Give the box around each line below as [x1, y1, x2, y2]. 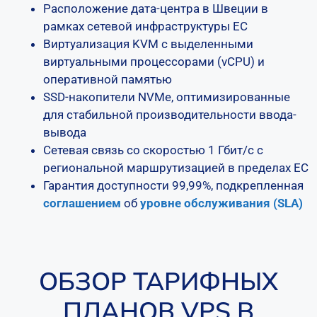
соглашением [43, 196, 121, 210]
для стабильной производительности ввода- [43, 108, 296, 122]
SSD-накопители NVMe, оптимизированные [43, 90, 290, 104]
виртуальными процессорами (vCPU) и [43, 54, 265, 69]
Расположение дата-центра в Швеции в [43, 1, 268, 16]
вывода [43, 125, 86, 139]
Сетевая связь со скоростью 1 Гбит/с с [43, 143, 263, 157]
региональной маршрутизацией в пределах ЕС [43, 161, 309, 175]
